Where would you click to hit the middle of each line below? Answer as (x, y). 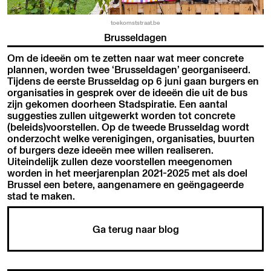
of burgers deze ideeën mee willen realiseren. (111, 150)
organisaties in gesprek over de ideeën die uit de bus (128, 93)
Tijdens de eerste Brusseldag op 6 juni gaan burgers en (133, 81)
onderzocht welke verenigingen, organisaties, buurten (131, 139)
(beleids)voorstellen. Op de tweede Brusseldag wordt (129, 127)
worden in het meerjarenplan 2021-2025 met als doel (128, 173)
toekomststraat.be (135, 23)
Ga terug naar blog (135, 229)
